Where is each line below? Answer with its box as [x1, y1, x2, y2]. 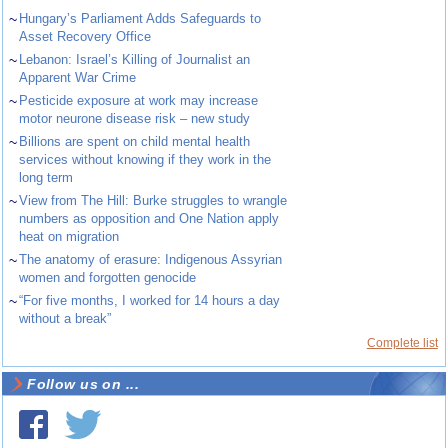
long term [19, 169, 74, 185]
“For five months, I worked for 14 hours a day [19, 292, 281, 308]
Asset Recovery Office [19, 28, 152, 44]
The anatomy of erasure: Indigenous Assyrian [19, 251, 283, 267]
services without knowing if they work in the [19, 151, 272, 167]
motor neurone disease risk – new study [19, 110, 251, 126]
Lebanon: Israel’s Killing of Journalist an [19, 51, 251, 67]
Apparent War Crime [19, 69, 137, 85]
